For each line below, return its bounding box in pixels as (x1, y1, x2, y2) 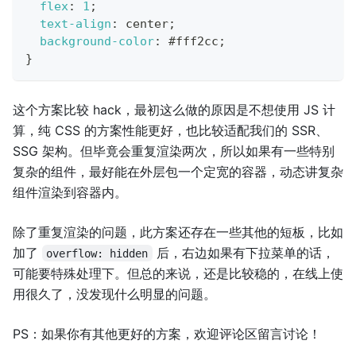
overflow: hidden (46, 246, 149, 260)
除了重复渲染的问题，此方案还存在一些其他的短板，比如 (13, 223, 343, 240)
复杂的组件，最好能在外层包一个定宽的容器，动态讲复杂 (13, 163, 343, 180)
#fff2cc (168, 33, 219, 48)
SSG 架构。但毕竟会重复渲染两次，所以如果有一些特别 (13, 142, 335, 159)
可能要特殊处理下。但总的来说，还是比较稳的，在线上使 (13, 265, 343, 281)
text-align (40, 16, 111, 31)
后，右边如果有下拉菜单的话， (152, 244, 335, 261)
